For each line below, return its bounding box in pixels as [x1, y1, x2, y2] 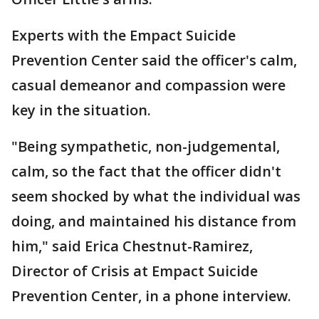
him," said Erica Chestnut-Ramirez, [11, 236, 253, 256]
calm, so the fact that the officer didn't [11, 162, 281, 181]
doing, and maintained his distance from [11, 211, 296, 231]
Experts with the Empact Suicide [11, 26, 236, 45]
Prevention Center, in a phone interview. [11, 286, 291, 305]
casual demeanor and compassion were [11, 75, 286, 95]
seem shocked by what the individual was [11, 187, 300, 206]
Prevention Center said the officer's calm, [11, 51, 297, 70]
